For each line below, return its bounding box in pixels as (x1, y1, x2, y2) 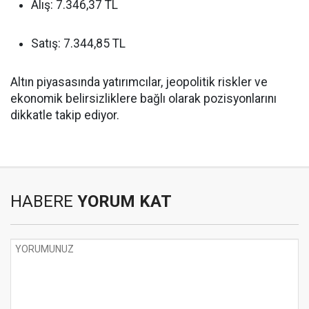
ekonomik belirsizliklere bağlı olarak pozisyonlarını (10, 91, 277, 106)
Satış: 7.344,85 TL (31, 36, 126, 50)
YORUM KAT (73, 191, 172, 211)
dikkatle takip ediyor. (10, 108, 119, 122)
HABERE (10, 191, 73, 211)
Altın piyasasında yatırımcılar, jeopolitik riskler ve (10, 74, 268, 89)
